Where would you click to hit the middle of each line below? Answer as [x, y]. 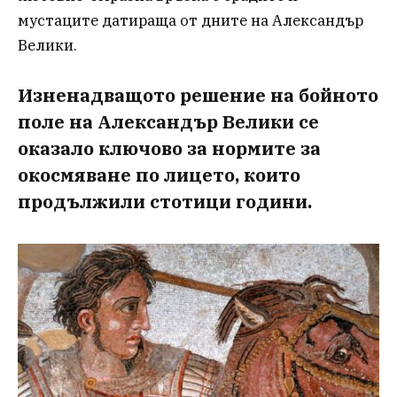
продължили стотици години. [167, 201]
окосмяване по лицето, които [159, 175]
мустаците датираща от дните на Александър [191, 21]
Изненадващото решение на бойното [198, 95]
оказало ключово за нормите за [169, 148]
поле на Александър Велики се [168, 121]
